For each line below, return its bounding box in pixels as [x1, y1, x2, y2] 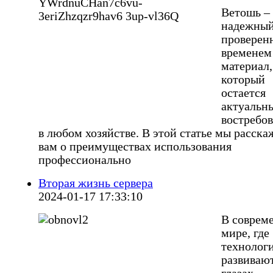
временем [221, 46, 272, 60]
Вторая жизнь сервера [38, 177, 153, 190]
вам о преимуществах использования [38, 140, 232, 154]
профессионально [38, 154, 131, 167]
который [221, 73, 265, 87]
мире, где [221, 227, 269, 240]
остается [221, 87, 266, 100]
